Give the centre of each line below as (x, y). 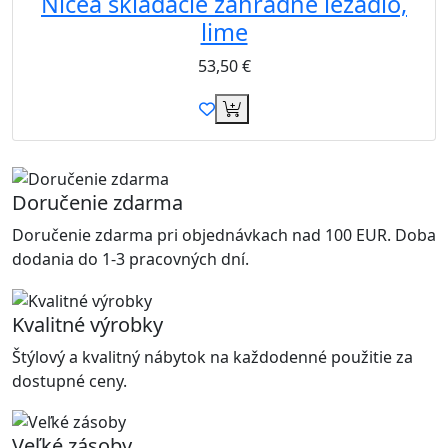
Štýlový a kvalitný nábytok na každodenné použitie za (212, 356)
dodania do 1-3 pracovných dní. (130, 258)
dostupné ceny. (69, 380)
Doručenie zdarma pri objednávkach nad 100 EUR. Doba (224, 234)
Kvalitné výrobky (87, 324)
